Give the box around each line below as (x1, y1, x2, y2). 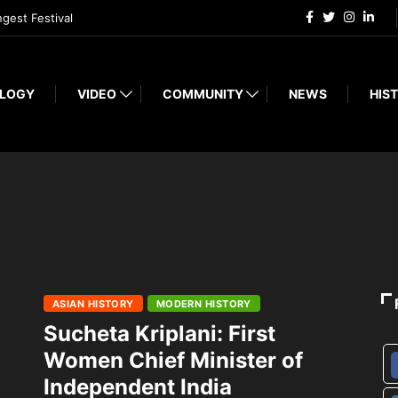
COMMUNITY (162, 86, 243, 102)
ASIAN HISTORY (52, 298, 134, 311)
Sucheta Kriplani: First (44, 321, 275, 347)
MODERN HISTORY (155, 298, 251, 311)
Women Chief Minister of (44, 347, 303, 374)
